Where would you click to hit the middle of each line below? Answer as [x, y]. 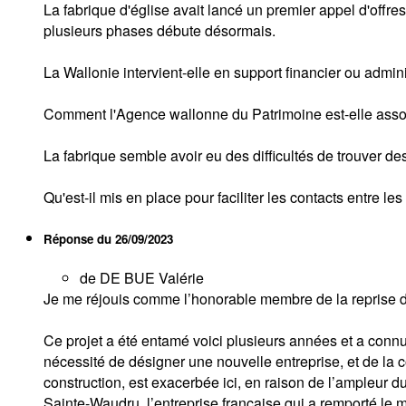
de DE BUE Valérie [142, 278]
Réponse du [79, 239]
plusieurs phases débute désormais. [159, 30]
